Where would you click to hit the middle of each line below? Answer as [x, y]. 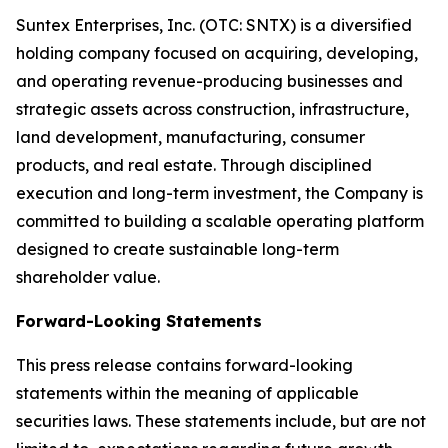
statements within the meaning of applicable [187, 393]
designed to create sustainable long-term [177, 249]
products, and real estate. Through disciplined [194, 165]
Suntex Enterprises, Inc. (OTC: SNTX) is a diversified [214, 25]
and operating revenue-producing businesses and [209, 81]
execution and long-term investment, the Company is [219, 193]
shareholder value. [88, 277]
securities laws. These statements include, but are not [221, 421]
